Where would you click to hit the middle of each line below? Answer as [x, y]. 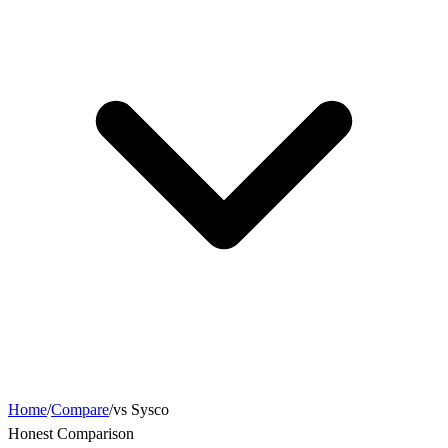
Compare [80, 410]
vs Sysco [141, 410]
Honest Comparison [71, 434]
